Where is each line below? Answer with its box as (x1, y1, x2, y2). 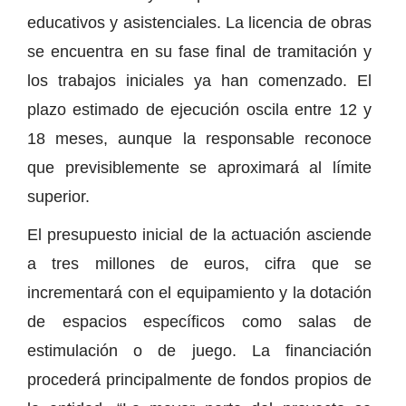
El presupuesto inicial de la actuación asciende (27, 225, 372, 244)
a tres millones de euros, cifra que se (27, 254, 372, 273)
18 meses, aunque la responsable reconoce (27, 129, 372, 148)
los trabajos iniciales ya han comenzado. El (27, 71, 372, 90)
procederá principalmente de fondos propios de (27, 370, 372, 389)
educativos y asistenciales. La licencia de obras (27, 13, 372, 32)
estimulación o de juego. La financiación (27, 341, 372, 360)
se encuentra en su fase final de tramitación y (27, 42, 372, 61)
